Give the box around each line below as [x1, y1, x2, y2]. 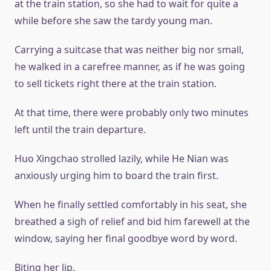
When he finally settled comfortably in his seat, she [15, 198, 247, 211]
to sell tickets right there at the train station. [15, 77, 217, 90]
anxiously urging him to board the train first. [15, 169, 218, 182]
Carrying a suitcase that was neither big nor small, [15, 43, 244, 56]
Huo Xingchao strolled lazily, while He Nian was [15, 152, 229, 165]
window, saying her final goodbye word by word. [15, 232, 237, 245]
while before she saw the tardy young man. [15, 14, 212, 27]
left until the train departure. [15, 123, 146, 136]
